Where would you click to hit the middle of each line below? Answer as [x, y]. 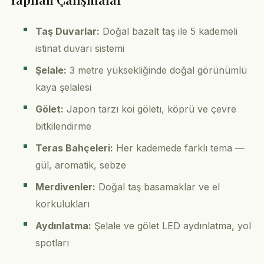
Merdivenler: [65, 187]
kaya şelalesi [63, 88]
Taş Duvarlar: [67, 32]
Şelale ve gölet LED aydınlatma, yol [171, 226]
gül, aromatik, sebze [81, 165]
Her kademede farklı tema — [179, 148]
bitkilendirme [63, 126]
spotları [52, 243]
